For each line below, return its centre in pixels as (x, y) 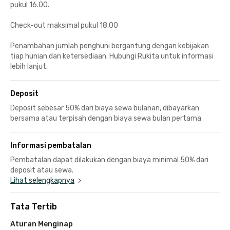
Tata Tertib (34, 206)
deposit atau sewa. (42, 170)
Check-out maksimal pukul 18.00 (64, 25)
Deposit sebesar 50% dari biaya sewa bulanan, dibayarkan (105, 108)
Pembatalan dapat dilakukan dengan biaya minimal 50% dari (109, 160)
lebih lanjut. (29, 66)
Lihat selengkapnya (42, 180)
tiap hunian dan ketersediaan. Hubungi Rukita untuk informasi (112, 56)
